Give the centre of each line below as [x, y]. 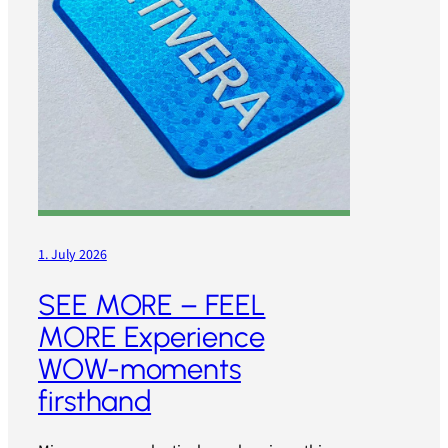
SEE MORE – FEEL [152, 304]
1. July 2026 [72, 255]
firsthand [95, 400]
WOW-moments [139, 368]
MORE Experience [151, 336]
